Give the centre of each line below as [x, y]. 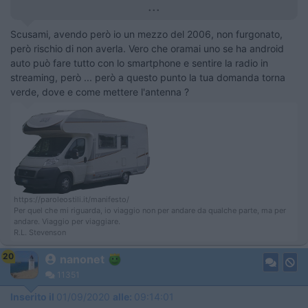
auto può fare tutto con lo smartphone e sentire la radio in [139, 63]
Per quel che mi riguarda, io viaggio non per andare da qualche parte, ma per [150, 210]
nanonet [82, 259]
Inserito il [33, 296]
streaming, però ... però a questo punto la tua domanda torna [148, 77]
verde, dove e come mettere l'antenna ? [100, 91]
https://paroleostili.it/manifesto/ [71, 199]
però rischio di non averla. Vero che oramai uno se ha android [147, 48]
